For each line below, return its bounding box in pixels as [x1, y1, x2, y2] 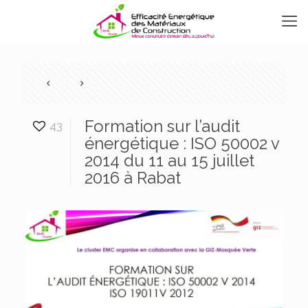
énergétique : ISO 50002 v [85, 133, 279, 153]
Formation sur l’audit [85, 116, 240, 136]
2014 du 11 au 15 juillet [85, 151, 254, 170]
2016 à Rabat [85, 168, 181, 188]
